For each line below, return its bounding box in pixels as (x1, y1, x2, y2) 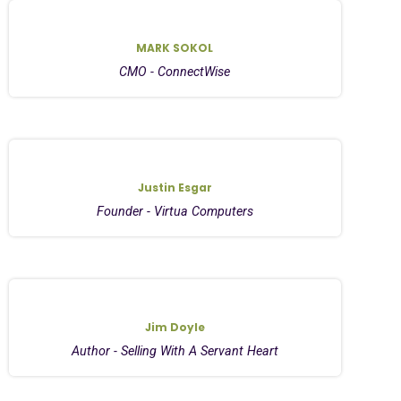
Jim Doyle (144, 319, 205, 335)
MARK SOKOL (136, 39, 214, 55)
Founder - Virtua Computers (96, 203, 253, 219)
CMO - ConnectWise (119, 64, 231, 80)
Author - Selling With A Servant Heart (71, 343, 278, 359)
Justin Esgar (137, 179, 212, 195)
